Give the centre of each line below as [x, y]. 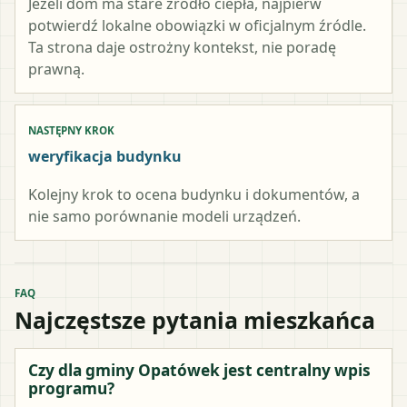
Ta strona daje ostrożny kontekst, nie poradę [182, 47]
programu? [71, 388]
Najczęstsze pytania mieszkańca [195, 319]
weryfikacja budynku [105, 156]
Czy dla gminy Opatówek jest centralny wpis [199, 370]
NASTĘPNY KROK [71, 130]
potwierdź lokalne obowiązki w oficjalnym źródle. [197, 25]
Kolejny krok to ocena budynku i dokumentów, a [194, 194]
